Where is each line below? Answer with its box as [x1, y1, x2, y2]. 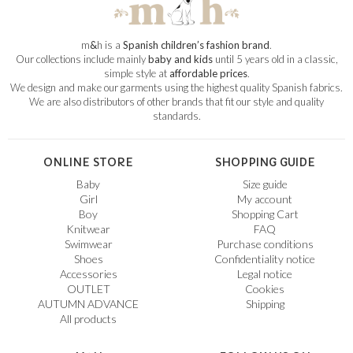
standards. [152, 110, 201, 123]
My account [237, 192, 292, 206]
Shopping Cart [231, 207, 299, 221]
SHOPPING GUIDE [214, 155, 315, 170]
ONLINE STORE [43, 155, 133, 170]
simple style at [103, 67, 169, 80]
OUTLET [66, 282, 110, 296]
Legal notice [237, 267, 292, 281]
